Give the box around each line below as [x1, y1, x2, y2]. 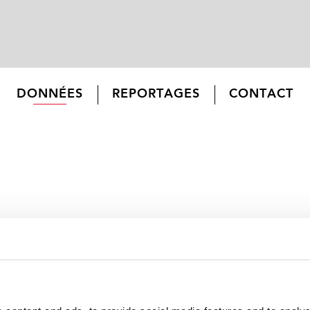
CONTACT [228, 87, 294, 100]
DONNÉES [16, 87, 84, 100]
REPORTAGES [111, 87, 201, 100]
